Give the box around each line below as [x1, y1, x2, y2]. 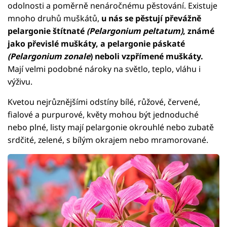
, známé [183, 25, 214, 37]
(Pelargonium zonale [8, 51, 90, 62]
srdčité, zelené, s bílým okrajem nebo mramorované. [8, 134, 208, 146]
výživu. [8, 76, 32, 88]
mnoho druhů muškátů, [8, 13, 101, 24]
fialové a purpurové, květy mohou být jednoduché [8, 109, 199, 121]
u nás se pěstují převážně [101, 13, 201, 24]
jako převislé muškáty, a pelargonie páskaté [8, 38, 185, 50]
